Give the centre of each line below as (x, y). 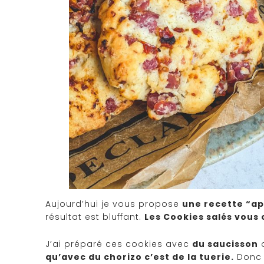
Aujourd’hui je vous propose (114, 204)
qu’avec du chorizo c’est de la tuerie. (140, 257)
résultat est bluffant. (95, 217)
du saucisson (225, 244)
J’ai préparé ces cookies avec (119, 244)
